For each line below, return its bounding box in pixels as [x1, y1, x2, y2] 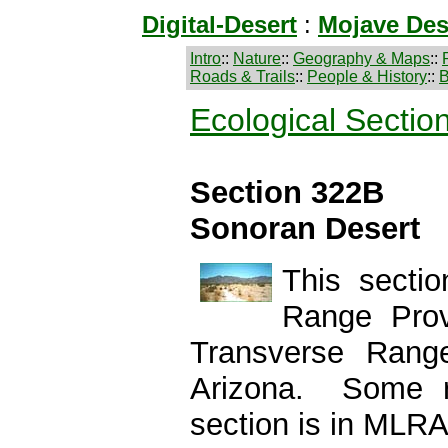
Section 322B [190, 175, 384, 210]
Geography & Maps [293, 50, 430, 67]
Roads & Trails [190, 68, 295, 85]
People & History [307, 68, 427, 85]
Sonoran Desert [190, 211, 420, 246]
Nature [233, 50, 281, 67]
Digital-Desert [142, 11, 297, 38]
